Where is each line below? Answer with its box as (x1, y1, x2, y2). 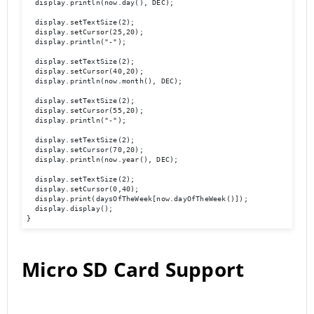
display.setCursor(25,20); (26, 28, 144, 36)
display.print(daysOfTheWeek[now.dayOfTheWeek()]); (26, 195, 248, 203)
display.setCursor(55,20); (26, 107, 144, 115)
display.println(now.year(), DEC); (26, 156, 179, 164)
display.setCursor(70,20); (26, 146, 144, 154)
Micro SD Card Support (22, 255, 245, 282)
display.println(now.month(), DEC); (26, 77, 183, 86)
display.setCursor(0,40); (26, 185, 139, 193)
